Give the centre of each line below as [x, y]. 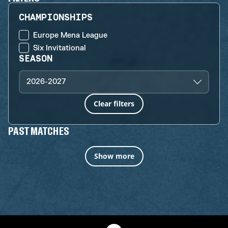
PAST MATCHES [39, 130]
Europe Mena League [70, 35]
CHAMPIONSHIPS [56, 18]
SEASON [36, 59]
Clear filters [114, 103]
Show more [114, 156]
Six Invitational [60, 48]
